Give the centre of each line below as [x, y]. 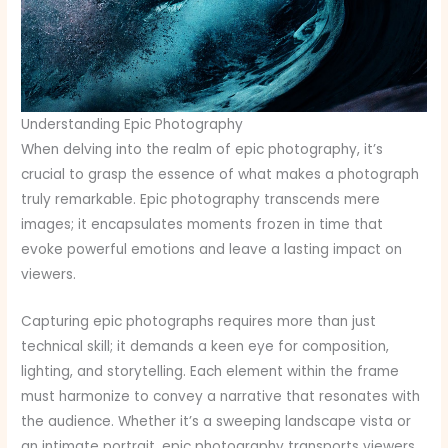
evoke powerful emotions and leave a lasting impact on [212, 250]
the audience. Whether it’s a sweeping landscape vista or [216, 422]
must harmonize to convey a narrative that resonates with [221, 397]
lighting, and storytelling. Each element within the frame [210, 372]
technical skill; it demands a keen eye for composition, [205, 347]
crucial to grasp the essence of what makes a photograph [220, 175]
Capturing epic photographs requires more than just [199, 322]
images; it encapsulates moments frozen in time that [202, 225]
